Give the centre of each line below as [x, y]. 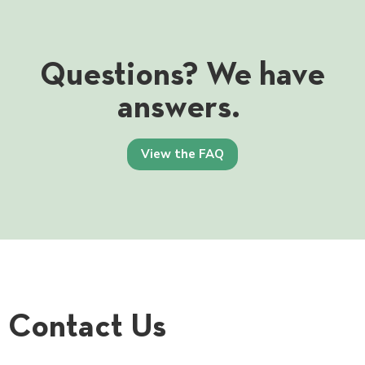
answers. [182, 106]
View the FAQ [182, 154]
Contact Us [87, 325]
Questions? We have [182, 74]
